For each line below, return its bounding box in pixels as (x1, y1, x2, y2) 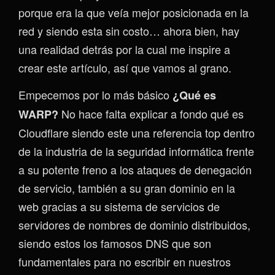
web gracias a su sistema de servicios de (18, 198, 220, 214)
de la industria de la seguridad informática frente (18, 143, 254, 159)
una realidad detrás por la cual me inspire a (18, 41, 230, 57)
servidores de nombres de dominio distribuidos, (18, 217, 250, 233)
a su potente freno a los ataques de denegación (18, 161, 252, 177)
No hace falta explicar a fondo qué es (58, 106, 244, 122)
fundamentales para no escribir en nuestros (18, 254, 231, 269)
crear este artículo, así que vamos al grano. (18, 60, 231, 76)
